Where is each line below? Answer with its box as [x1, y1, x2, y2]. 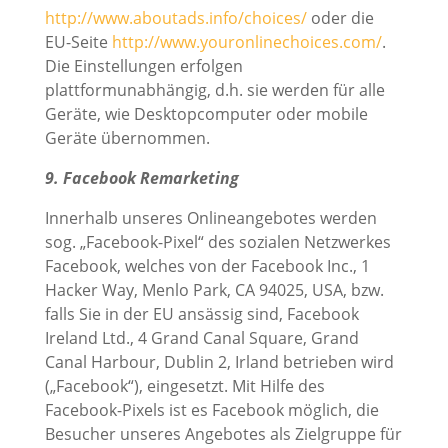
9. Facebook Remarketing [44, 167, 239, 190]
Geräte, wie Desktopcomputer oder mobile [44, 103, 368, 126]
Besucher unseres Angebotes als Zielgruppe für [44, 423, 402, 446]
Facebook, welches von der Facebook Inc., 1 [44, 255, 370, 278]
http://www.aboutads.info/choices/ [44, 7, 307, 30]
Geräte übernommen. [44, 127, 210, 150]
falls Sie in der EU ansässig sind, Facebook [44, 303, 359, 326]
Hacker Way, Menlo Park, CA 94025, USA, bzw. [44, 279, 384, 302]
